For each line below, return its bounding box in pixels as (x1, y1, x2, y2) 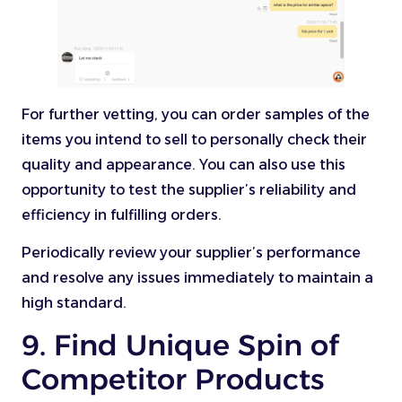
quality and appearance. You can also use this (22, 155, 345, 173)
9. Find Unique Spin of (22, 328, 339, 363)
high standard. (22, 294, 127, 312)
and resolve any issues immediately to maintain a (22, 269, 373, 287)
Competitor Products (22, 362, 324, 398)
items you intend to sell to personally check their (22, 130, 367, 148)
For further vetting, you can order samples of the (22, 105, 370, 123)
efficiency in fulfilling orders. (22, 205, 222, 223)
